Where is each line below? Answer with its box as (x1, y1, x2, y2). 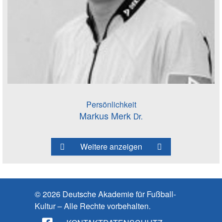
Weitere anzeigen (80, 140, 142, 152)
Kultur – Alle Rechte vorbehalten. (35, 200, 151, 212)
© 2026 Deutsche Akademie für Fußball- (35, 188, 176, 200)
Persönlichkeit (86, 98, 136, 110)
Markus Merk (79, 109, 133, 122)
